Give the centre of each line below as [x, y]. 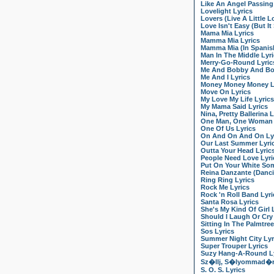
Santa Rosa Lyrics [230, 202]
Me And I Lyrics [225, 77]
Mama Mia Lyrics [227, 33]
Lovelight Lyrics [227, 11]
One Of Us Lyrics [228, 129]
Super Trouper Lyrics [234, 246]
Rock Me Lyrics [225, 187]
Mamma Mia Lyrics [230, 41]
